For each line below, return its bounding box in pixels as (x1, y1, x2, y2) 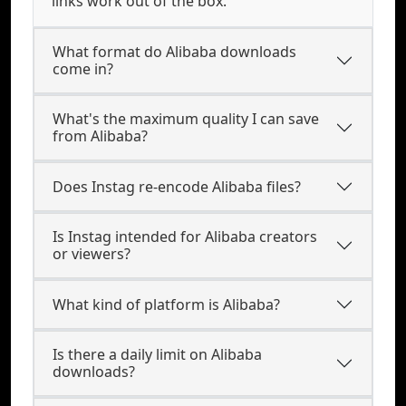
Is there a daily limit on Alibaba (53, 344, 262, 364)
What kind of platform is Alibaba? (53, 294, 280, 314)
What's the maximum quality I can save (53, 109, 319, 129)
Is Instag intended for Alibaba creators (53, 227, 317, 246)
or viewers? (53, 244, 130, 264)
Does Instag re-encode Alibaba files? (53, 176, 301, 197)
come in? (53, 59, 113, 79)
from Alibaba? (53, 126, 148, 146)
